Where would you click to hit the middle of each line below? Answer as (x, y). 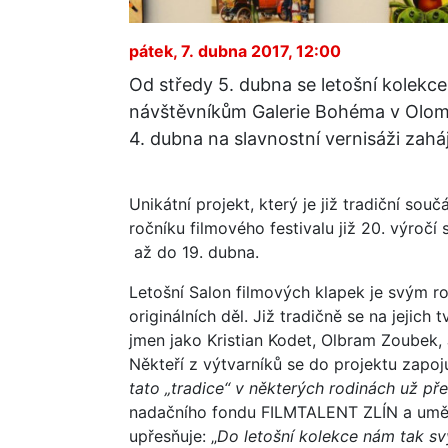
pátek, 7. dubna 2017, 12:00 (235, 50)
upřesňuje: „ (173, 435)
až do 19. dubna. (194, 251)
